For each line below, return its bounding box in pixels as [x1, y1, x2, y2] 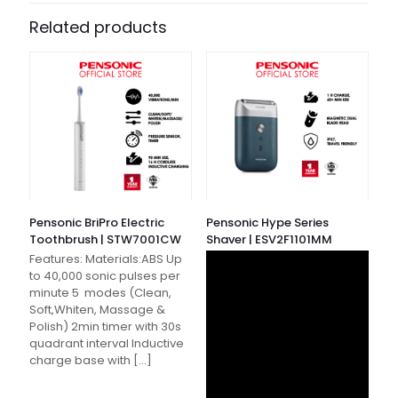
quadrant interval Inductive [29, 335, 184, 353]
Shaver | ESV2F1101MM [205, 231, 332, 249]
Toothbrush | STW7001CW [29, 231, 181, 249]
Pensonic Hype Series [205, 214, 329, 232]
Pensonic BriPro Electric [29, 214, 164, 232]
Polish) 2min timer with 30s [29, 318, 181, 336]
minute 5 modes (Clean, [29, 284, 171, 302]
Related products [29, 16, 167, 39]
